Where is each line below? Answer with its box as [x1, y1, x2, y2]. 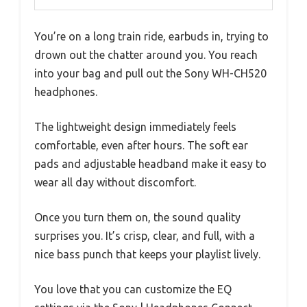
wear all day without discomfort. [34, 176, 196, 189]
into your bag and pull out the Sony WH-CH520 [34, 67, 267, 80]
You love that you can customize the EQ [34, 283, 232, 296]
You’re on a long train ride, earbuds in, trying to [34, 30, 269, 43]
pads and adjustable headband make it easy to [34, 158, 267, 171]
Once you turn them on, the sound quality [34, 211, 241, 224]
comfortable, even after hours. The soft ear [34, 139, 248, 152]
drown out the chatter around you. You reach [34, 49, 258, 62]
